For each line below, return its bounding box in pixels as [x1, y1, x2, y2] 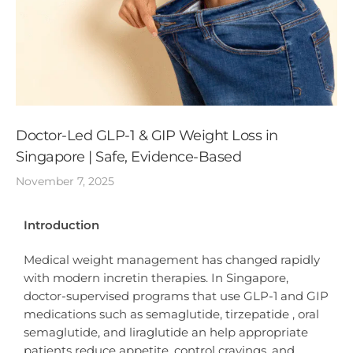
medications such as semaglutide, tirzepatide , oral [24, 307, 319, 322]
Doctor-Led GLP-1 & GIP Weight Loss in [16, 126, 278, 144]
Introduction [24, 217, 99, 232]
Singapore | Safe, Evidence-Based [16, 147, 241, 165]
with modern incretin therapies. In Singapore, [24, 270, 288, 286]
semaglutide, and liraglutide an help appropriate [24, 325, 308, 340]
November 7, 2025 [16, 173, 114, 188]
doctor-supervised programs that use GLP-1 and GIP [24, 288, 329, 304]
